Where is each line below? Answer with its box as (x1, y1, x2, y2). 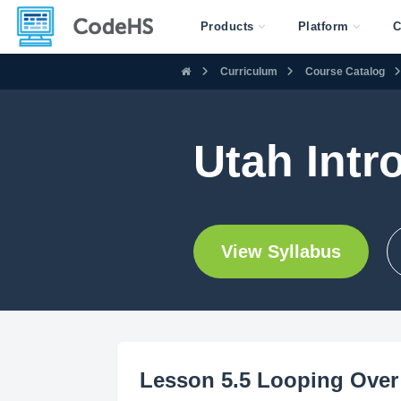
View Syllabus (220, 242, 341, 261)
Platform (297, 20, 349, 33)
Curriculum (220, 64, 277, 78)
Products (200, 20, 254, 33)
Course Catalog (305, 64, 385, 78)
